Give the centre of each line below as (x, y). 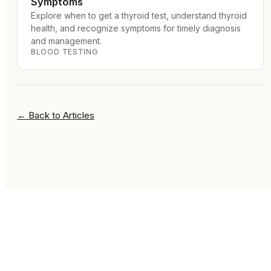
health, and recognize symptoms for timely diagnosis (136, 28)
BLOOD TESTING (65, 52)
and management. (66, 41)
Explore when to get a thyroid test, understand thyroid (139, 15)
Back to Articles (61, 115)
